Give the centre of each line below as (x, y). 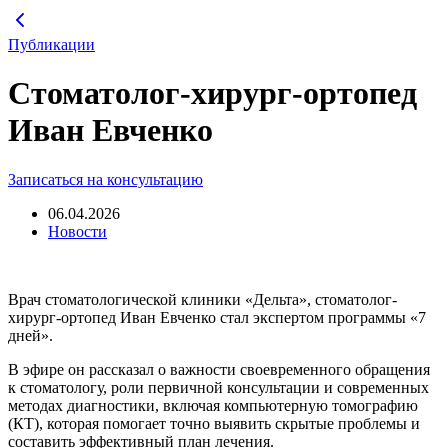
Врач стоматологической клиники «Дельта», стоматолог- (202, 299)
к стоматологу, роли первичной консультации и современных (218, 387)
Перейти (36, 15)
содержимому (54, 51)
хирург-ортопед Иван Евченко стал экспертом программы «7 (217, 317)
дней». (30, 335)
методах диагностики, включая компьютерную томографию (213, 405)
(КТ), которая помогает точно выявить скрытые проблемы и (214, 423)
